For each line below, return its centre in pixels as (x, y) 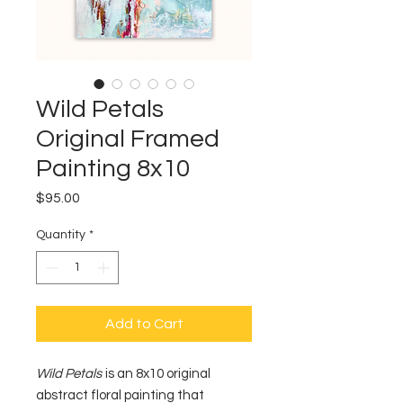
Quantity (61, 235)
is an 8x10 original (157, 374)
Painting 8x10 (113, 169)
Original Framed (128, 139)
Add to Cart (144, 324)
